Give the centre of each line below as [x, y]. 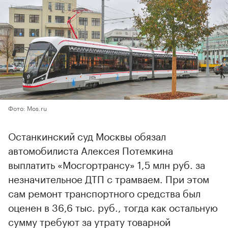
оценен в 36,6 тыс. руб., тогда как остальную [113, 206]
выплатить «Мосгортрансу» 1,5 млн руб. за [107, 164]
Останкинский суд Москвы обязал [87, 135]
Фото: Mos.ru [27, 107]
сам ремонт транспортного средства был [104, 192]
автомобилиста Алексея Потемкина [91, 149]
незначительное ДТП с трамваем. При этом [109, 178]
